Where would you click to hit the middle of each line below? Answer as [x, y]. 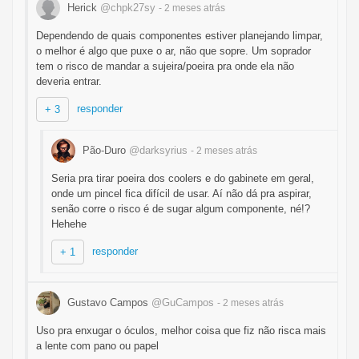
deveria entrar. [69, 81]
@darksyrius [158, 150]
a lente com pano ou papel [97, 346]
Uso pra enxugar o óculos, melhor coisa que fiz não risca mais [181, 331]
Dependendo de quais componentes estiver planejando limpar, [179, 36]
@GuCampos [183, 302]
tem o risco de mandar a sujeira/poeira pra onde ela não [165, 66]
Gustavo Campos [108, 302]
